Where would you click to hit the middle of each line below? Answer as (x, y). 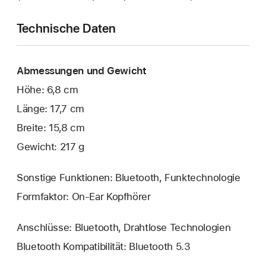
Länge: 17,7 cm (50, 108)
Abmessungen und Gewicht (82, 71)
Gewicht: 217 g (50, 146)
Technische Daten (66, 28)
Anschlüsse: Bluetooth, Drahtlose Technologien (124, 227)
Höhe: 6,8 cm (47, 90)
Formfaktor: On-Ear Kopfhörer (84, 196)
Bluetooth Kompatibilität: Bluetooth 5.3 (104, 246)
